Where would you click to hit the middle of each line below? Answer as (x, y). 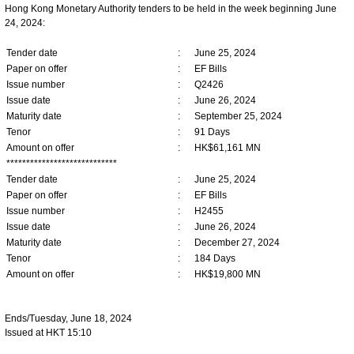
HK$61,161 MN (228, 147)
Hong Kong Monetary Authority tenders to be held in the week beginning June (171, 8)
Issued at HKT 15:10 (48, 332)
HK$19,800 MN (228, 274)
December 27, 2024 (237, 242)
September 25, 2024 (238, 116)
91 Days (212, 132)
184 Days (215, 258)
